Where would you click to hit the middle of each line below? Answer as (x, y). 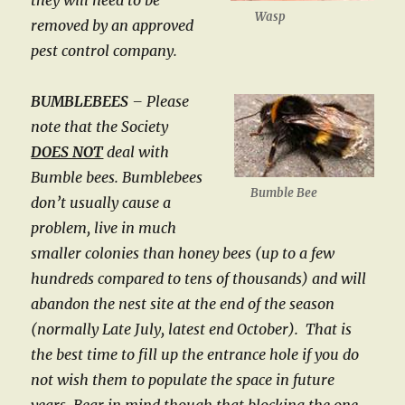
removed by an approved (113, 25)
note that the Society (100, 127)
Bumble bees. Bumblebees (117, 177)
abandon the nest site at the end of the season (183, 304)
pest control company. (104, 51)
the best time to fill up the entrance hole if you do (195, 354)
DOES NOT (67, 152)
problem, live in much (104, 228)
